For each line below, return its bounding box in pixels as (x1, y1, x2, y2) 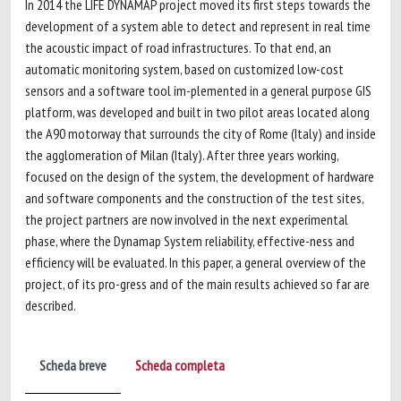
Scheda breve (39, 356, 107, 374)
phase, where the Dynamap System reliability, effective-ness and (25, 232, 354, 250)
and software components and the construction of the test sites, (25, 189, 363, 207)
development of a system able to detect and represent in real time (25, 17, 371, 35)
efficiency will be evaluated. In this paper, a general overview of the (25, 253, 366, 271)
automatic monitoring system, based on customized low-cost (25, 60, 344, 78)
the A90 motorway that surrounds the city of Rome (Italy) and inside (25, 124, 376, 142)
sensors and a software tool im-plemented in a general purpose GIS (25, 81, 371, 99)
